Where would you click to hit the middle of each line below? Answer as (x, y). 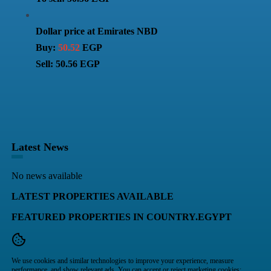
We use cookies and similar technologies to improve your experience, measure (122, 260)
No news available (47, 175)
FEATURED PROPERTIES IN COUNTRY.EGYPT (121, 217)
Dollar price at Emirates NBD (96, 31)
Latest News (40, 147)
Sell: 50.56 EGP (67, 64)
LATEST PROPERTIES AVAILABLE (92, 196)
